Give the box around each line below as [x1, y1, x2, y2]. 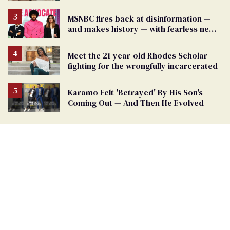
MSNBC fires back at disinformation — [68, 12, 210, 24]
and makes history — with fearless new [68, 23, 215, 34]
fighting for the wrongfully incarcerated [68, 60, 218, 72]
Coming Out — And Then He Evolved [68, 97, 204, 109]
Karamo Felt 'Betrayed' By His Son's [68, 87, 203, 99]
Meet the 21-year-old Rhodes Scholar [68, 50, 207, 62]
